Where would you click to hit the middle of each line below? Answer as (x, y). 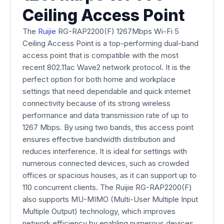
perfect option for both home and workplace (99, 79)
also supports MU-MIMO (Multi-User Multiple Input (110, 199)
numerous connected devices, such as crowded (106, 163)
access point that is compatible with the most (100, 55)
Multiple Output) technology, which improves (99, 211)
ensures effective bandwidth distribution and (99, 139)
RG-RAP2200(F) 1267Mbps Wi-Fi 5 (117, 31)
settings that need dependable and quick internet (106, 91)
